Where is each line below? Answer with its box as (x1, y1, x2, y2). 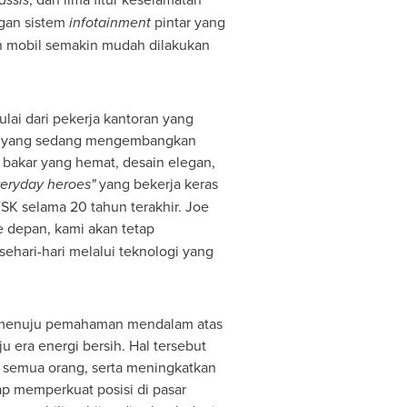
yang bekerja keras (94, 174, 218, 194)
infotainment (68, 12, 151, 33)
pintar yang (150, 12, 225, 32)
